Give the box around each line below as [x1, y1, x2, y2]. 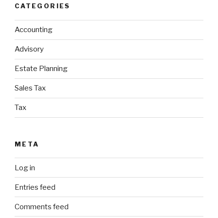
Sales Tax [15, 84, 46, 93]
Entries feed [15, 182, 55, 192]
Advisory [15, 45, 44, 54]
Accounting [15, 25, 53, 35]
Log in [15, 163, 35, 172]
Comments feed [15, 202, 69, 211]
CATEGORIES [15, 2, 71, 10]
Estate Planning [15, 64, 68, 73]
